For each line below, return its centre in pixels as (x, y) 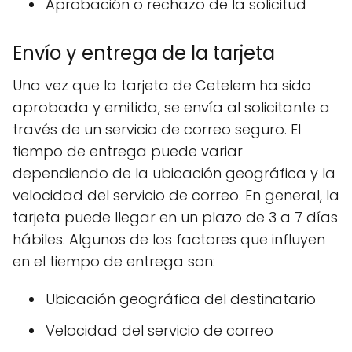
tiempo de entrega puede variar (128, 151)
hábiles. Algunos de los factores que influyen (169, 239)
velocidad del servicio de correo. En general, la (176, 195)
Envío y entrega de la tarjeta (144, 53)
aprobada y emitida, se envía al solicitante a (171, 107)
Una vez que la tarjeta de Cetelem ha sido (162, 85)
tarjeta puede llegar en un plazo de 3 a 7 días (175, 217)
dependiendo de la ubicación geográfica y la (174, 173)
